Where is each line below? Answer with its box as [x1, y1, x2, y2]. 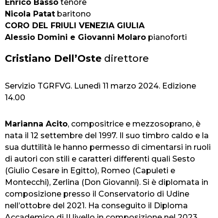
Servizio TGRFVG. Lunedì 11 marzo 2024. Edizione [5, 81, 196, 91]
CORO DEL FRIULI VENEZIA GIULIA [5, 20, 145, 30]
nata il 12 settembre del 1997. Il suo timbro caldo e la [5, 130, 209, 140]
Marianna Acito [5, 119, 68, 128]
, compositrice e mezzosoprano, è [68, 119, 200, 128]
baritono [55, 9, 91, 18]
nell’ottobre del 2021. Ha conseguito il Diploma [5, 200, 188, 210]
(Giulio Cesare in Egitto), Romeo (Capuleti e [5, 165, 175, 175]
